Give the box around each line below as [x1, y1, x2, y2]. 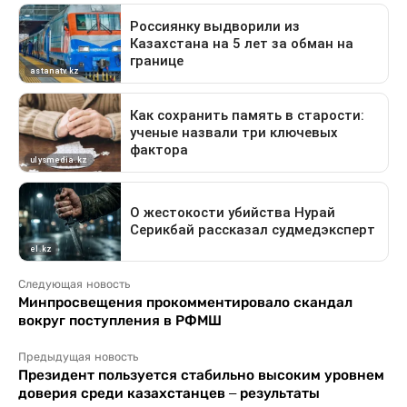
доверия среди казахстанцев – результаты [18, 385, 320, 402]
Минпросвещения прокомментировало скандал [18, 294, 352, 311]
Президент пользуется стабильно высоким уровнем [18, 367, 384, 383]
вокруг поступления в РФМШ [18, 313, 222, 329]
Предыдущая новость [18, 351, 138, 364]
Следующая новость [18, 278, 130, 292]
